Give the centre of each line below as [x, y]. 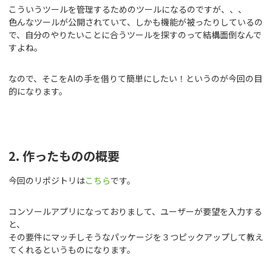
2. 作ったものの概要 [64, 156]
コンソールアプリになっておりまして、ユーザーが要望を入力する [135, 212]
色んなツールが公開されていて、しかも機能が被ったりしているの [136, 22]
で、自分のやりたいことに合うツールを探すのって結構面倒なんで [135, 35]
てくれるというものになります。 [72, 250]
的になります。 [38, 91]
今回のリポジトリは [47, 181]
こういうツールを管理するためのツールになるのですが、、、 [127, 9]
